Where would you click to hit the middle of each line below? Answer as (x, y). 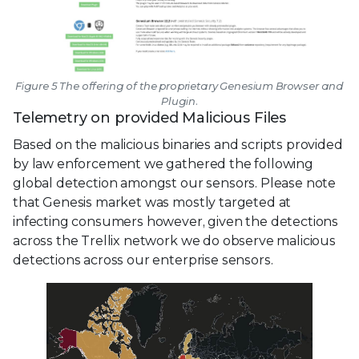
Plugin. (179, 101)
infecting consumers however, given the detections (176, 222)
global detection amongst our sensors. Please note (175, 184)
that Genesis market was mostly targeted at (152, 203)
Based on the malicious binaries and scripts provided (178, 145)
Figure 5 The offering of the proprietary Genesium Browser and (179, 86)
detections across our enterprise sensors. (143, 260)
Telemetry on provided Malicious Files (150, 118)
